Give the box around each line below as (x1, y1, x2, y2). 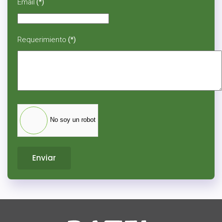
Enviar (32, 152, 56, 163)
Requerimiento (17, 35, 66, 45)
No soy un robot (50, 116, 96, 124)
